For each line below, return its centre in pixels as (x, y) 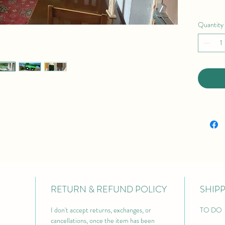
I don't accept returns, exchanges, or (102, 210)
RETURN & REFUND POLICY (109, 189)
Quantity (211, 25)
